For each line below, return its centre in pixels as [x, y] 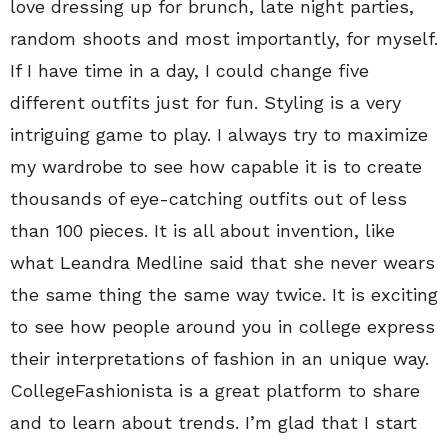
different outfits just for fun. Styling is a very [205, 102]
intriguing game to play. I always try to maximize [219, 134]
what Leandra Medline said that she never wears [222, 262]
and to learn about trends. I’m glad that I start [213, 422]
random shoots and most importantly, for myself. [224, 38]
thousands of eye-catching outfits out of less [208, 198]
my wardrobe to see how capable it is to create [216, 166]
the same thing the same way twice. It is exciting [224, 294]
